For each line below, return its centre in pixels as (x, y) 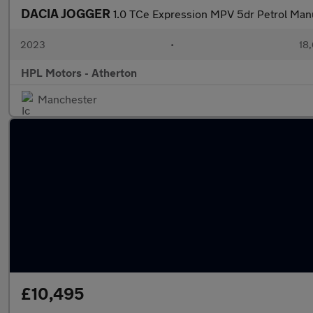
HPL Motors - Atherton (79, 72)
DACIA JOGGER (67, 13)
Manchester (67, 99)
